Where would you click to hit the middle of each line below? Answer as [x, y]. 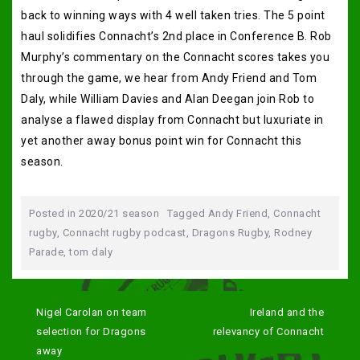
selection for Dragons [91, 331]
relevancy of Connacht [268, 331]
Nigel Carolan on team [92, 312]
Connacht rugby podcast [124, 232]
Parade [46, 252]
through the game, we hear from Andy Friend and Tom [169, 78]
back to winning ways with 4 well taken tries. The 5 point [173, 15]
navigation [54, 312]
